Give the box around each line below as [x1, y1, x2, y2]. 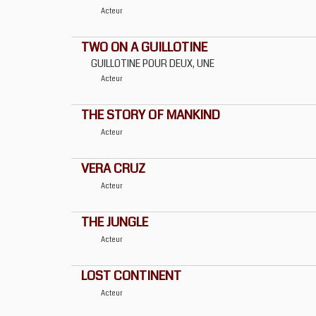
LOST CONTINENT [81, 267, 181, 285]
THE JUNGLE [81, 213, 148, 231]
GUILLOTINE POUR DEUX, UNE [91, 56, 214, 71]
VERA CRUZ [81, 159, 145, 178]
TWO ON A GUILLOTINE [81, 38, 207, 56]
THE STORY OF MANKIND [81, 106, 220, 124]
